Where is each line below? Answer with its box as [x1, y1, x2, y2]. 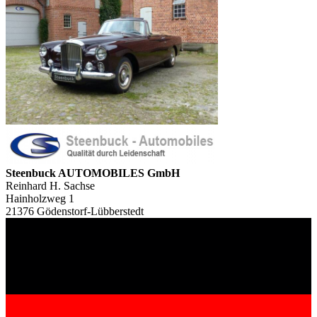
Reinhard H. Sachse [6, 179, 95, 192]
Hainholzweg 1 [6, 192, 74, 204]
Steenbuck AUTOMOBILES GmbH [6, 166, 180, 179]
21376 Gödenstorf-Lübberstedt [6, 204, 144, 217]
